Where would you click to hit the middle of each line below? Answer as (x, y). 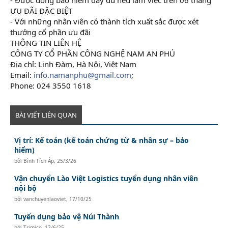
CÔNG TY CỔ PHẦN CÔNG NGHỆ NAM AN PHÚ (93, 53)
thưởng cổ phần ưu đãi (50, 32)
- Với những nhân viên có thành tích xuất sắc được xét (104, 21)
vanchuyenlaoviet (45, 199)
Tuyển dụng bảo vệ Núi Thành (67, 216)
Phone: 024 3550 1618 (51, 85)
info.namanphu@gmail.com (82, 75)
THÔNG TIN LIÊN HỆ (46, 42)
